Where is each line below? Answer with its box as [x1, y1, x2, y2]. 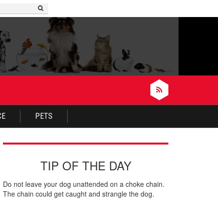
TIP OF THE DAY [40, 156, 131, 174]
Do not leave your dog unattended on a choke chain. [3, 179, 164, 189]
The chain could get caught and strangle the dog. [3, 188, 154, 199]
